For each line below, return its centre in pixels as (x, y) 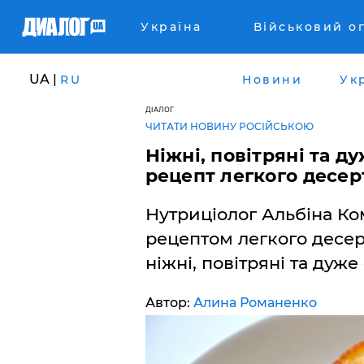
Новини (272, 79)
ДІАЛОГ (160, 109)
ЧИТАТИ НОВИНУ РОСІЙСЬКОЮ (229, 126)
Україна (171, 27)
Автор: (169, 303)
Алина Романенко (255, 303)
